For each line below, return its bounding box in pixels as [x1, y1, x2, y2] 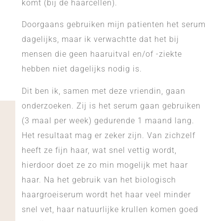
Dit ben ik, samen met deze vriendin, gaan [21, 86, 185, 96]
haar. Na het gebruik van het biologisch [21, 175, 176, 184]
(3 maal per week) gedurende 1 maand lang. [21, 115, 194, 125]
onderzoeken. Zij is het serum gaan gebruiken [21, 101, 201, 110]
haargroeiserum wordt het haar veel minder [21, 189, 191, 199]
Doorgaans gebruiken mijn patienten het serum [21, 20, 206, 30]
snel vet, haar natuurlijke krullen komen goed [21, 204, 198, 214]
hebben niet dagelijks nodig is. [21, 64, 142, 74]
